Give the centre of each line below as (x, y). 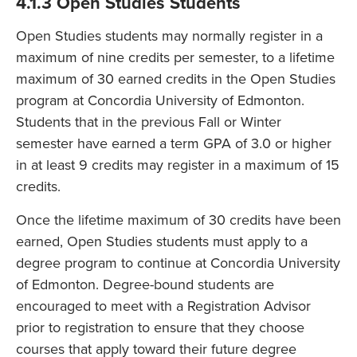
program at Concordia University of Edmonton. (160, 100)
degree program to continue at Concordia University (178, 263)
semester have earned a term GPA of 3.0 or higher (174, 143)
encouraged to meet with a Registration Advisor (163, 306)
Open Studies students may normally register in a (169, 35)
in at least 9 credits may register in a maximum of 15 (178, 165)
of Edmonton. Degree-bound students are (145, 284)
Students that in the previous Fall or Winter (149, 122)
